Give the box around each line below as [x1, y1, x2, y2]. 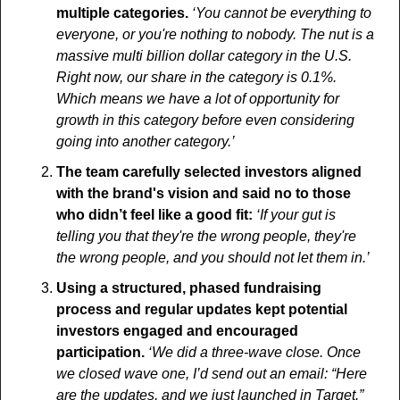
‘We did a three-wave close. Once [148, 345, 361, 361]
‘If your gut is [256, 207, 336, 223]
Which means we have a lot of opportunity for [56, 91, 339, 107]
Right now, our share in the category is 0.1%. [56, 70, 337, 86]
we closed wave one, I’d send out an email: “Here [56, 366, 367, 382]
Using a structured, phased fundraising [56, 280, 321, 296]
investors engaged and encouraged [56, 323, 298, 339]
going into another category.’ [56, 134, 235, 150]
